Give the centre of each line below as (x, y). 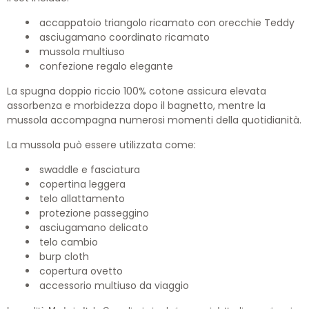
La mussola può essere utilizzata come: (101, 145)
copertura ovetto (81, 271)
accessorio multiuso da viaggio (114, 286)
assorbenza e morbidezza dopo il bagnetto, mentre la (136, 106)
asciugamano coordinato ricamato (124, 38)
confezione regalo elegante (106, 67)
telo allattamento (82, 199)
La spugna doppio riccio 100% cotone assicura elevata (137, 91)
